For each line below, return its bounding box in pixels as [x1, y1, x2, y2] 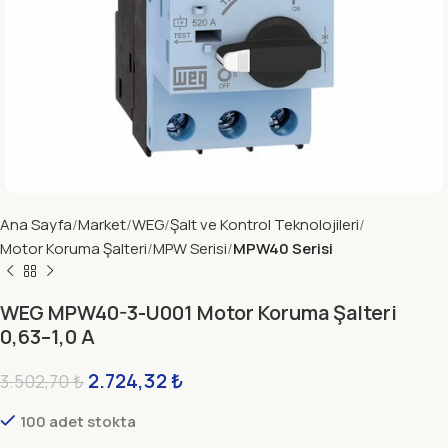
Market [78, 214, 126, 235]
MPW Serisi [153, 238, 227, 259]
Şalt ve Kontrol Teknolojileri [170, 214, 359, 235]
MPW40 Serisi [233, 238, 333, 259]
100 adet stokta [20, 411, 136, 432]
